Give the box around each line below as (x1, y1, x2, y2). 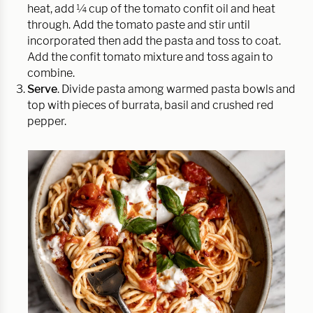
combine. (27, 66, 75, 80)
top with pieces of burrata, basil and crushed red (27, 99, 274, 112)
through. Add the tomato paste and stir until (27, 18, 250, 32)
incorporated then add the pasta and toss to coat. (27, 34, 281, 48)
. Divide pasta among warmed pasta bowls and (57, 82, 296, 96)
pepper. (27, 115, 66, 129)
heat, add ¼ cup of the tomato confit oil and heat (27, 2, 275, 16)
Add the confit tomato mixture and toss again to (27, 50, 273, 64)
